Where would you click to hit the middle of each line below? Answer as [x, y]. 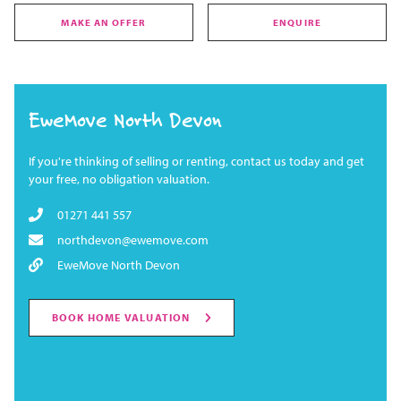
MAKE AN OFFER [104, 23]
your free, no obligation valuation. [119, 179]
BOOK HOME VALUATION [121, 318]
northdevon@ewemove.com [133, 240]
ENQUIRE [297, 23]
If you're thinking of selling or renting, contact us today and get [196, 162]
